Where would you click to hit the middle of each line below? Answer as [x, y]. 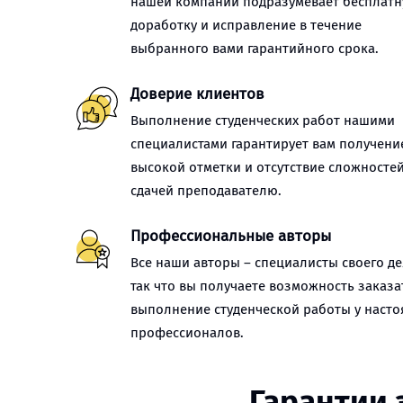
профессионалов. [187, 333]
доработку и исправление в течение [246, 25]
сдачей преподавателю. [206, 191]
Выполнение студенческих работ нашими [263, 121]
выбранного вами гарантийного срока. [255, 49]
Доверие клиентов [197, 94]
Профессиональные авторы [231, 236]
